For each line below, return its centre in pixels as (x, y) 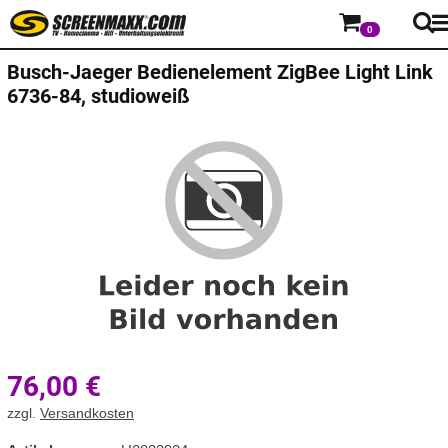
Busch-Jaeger (69, 72)
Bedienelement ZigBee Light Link (285, 72)
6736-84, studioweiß (98, 96)
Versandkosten (87, 413)
